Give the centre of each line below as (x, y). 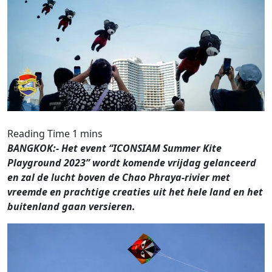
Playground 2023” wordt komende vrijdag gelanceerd (132, 163)
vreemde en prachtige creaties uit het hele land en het (135, 192)
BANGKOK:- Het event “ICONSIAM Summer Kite (114, 148)
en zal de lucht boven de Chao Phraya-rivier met (119, 178)
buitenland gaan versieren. (71, 207)
